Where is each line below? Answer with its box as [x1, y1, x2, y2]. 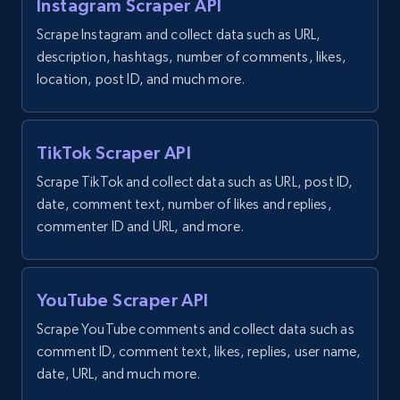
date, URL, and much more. [37, 365, 201, 383]
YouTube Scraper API [37, 290, 209, 311]
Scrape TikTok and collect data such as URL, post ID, [37, 173, 354, 191]
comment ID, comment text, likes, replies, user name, [37, 343, 362, 361]
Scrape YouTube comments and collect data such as [37, 321, 354, 338]
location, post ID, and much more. [37, 71, 246, 88]
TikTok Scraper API [37, 143, 192, 163]
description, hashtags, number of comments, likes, [37, 48, 346, 66]
